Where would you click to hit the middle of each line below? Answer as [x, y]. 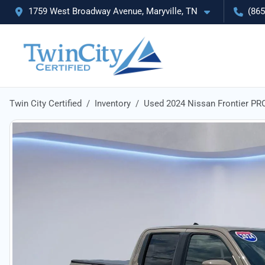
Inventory [113, 104]
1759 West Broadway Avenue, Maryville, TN [113, 11]
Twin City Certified [46, 104]
